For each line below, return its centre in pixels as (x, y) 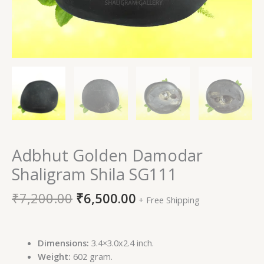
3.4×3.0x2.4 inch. (121, 243)
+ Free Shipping (169, 200)
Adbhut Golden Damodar (107, 155)
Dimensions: (63, 243)
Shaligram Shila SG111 (95, 174)
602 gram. (91, 257)
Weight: (54, 257)
